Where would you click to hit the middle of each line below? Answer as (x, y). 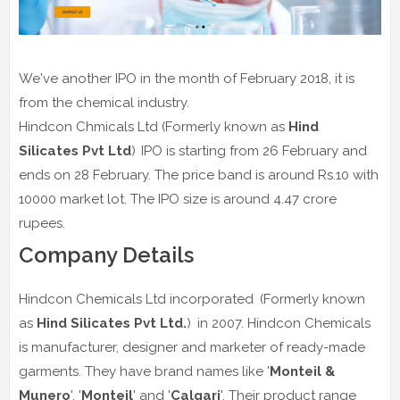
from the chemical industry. (104, 103)
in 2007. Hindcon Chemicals (282, 324)
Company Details (106, 255)
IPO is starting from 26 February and (254, 151)
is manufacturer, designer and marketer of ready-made (192, 348)
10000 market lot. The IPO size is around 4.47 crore (178, 200)
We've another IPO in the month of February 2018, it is (187, 79)
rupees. (42, 224)
